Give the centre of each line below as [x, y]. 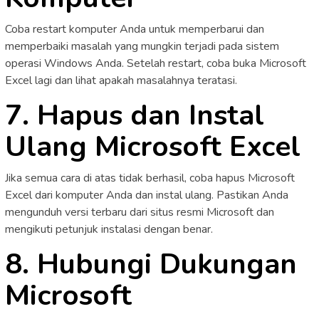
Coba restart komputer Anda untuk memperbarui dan [135, 29]
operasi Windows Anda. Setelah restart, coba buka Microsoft [156, 63]
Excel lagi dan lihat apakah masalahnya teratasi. [121, 80]
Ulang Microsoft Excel [153, 146]
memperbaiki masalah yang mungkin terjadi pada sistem [142, 46]
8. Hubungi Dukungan [151, 264]
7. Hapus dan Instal [135, 115]
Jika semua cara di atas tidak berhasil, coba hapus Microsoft [150, 178]
